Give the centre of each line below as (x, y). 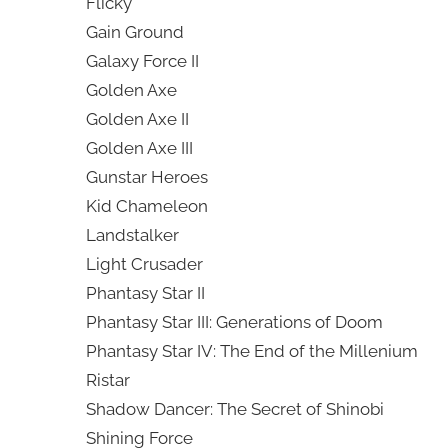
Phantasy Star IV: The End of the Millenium (251, 351)
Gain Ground (134, 32)
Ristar (107, 380)
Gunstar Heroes (146, 177)
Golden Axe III (139, 148)
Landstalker (132, 235)
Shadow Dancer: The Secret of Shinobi (234, 409)
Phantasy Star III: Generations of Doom (234, 322)
